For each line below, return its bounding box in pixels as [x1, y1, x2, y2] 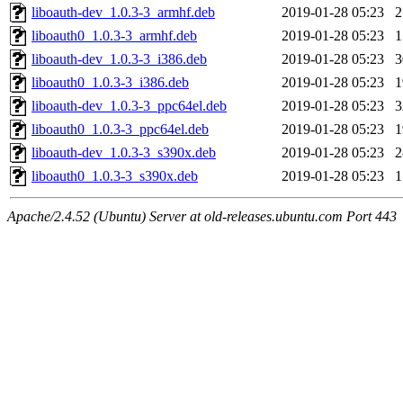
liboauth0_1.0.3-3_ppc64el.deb [31, 121, 209, 138]
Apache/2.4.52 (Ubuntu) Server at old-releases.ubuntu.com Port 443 [7, 209, 397, 225]
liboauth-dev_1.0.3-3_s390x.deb [31, 145, 216, 161]
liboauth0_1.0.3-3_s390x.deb [31, 168, 198, 184]
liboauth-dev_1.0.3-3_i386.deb [31, 51, 207, 67]
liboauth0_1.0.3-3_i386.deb [31, 75, 189, 91]
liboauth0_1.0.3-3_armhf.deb [31, 28, 197, 44]
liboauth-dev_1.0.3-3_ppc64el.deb [31, 98, 227, 114]
